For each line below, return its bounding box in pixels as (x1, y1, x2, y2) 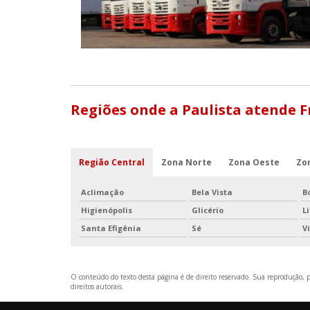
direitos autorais (71, 282, 122, 292)
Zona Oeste (228, 156, 280, 169)
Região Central (79, 156, 145, 169)
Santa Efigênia (81, 223, 141, 234)
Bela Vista (192, 187, 232, 198)
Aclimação (81, 187, 124, 198)
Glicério (192, 205, 224, 216)
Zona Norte (161, 156, 212, 169)
